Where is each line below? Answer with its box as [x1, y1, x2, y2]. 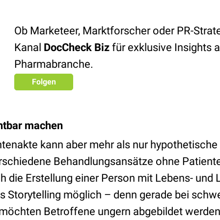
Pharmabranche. [14, 58, 93, 71]
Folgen [31, 77, 56, 86]
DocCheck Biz [44, 41, 112, 54]
